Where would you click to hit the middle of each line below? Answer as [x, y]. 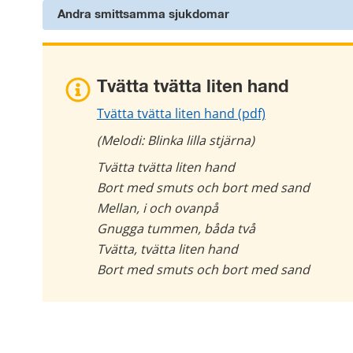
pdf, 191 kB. [298, 112]
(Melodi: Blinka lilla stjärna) [175, 140]
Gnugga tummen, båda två [176, 228]
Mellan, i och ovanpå [157, 208]
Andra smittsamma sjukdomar [143, 15]
